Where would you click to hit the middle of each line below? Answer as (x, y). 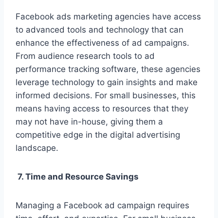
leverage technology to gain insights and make (107, 82)
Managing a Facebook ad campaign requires (102, 206)
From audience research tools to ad (85, 56)
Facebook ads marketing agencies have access (108, 17)
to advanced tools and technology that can (100, 30)
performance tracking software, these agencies (108, 69)
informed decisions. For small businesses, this (106, 96)
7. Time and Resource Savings (77, 177)
